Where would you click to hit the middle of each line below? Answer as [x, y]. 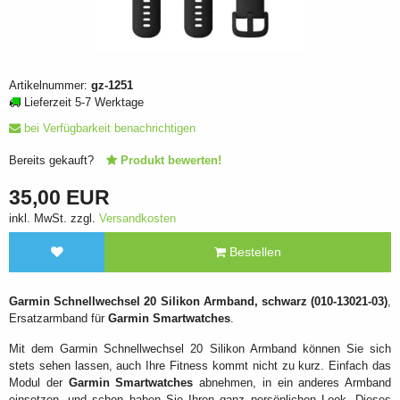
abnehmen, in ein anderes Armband [292, 383]
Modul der [39, 383]
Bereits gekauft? [53, 160]
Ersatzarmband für [58, 318]
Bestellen [254, 252]
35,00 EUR [59, 198]
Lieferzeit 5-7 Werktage [84, 103]
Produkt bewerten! [171, 160]
